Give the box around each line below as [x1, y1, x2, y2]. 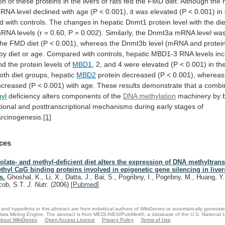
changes [64, 18, 91, 26]
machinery [178, 91, 211, 100]
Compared [47, 49, 81, 58]
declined [33, 7, 60, 16]
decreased [122, 70, 156, 79]
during [135, 102, 155, 110]
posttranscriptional [32, 102, 91, 110]
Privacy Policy [101, 216, 134, 222]
